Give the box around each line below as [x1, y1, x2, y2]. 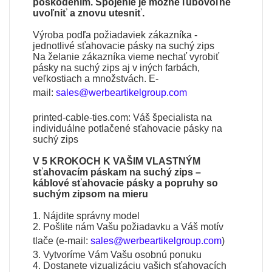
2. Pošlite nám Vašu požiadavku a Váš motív [33, 221, 224, 232]
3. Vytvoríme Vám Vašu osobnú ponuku [33, 249, 202, 260]
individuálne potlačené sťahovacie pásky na [33, 123, 223, 134]
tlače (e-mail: [33, 235, 91, 246]
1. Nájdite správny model [33, 210, 140, 221]
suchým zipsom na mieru [33, 188, 149, 199]
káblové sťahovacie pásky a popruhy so [33, 177, 219, 188]
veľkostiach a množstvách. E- [33, 73, 159, 84]
